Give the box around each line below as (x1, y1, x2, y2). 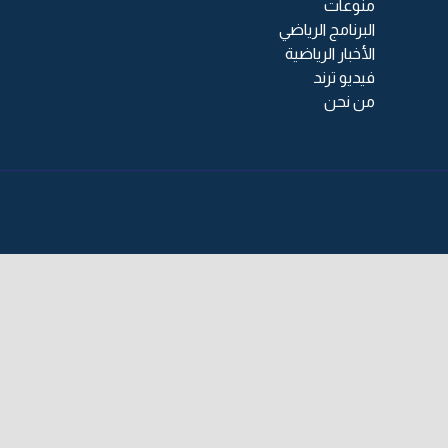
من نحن (324, 92, 375, 110)
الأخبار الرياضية (285, 44, 375, 62)
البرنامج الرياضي (279, 20, 375, 38)
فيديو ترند (313, 68, 375, 86)
